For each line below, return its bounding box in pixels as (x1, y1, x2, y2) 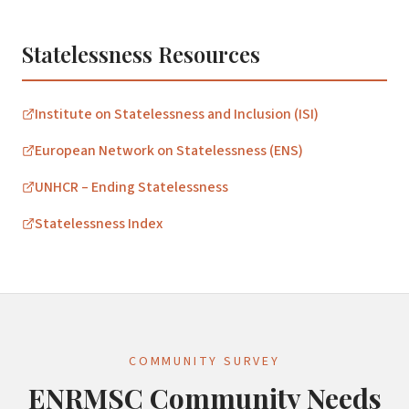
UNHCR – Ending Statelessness (35, 177, 228, 197)
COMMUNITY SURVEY (129, 352, 280, 371)
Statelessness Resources (22, 39, 260, 68)
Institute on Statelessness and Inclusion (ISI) (35, 104, 319, 124)
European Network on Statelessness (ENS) (35, 141, 303, 161)
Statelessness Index (35, 214, 163, 234)
